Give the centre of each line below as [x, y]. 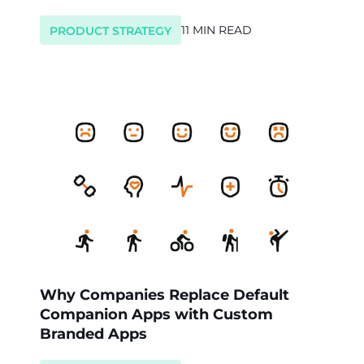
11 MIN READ [217, 30]
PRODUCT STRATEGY [110, 30]
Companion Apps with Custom [156, 314]
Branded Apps [93, 334]
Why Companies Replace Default [165, 295]
